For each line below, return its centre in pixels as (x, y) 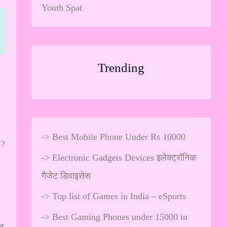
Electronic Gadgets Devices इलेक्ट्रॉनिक (124, 157)
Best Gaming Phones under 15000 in (120, 217)
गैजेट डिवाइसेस (66, 176)
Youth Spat (62, 7)
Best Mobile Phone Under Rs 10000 (119, 137)
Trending (121, 67)
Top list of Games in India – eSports (119, 196)
